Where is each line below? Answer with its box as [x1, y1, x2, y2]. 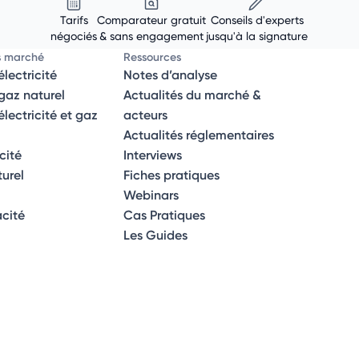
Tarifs [59, 13, 88, 27]
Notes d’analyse [123, 67, 218, 83]
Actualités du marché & [123, 87, 262, 103]
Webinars [123, 187, 179, 204]
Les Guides [123, 227, 188, 244]
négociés [50, 29, 97, 43]
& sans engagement [99, 29, 204, 43]
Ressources [123, 50, 182, 65]
